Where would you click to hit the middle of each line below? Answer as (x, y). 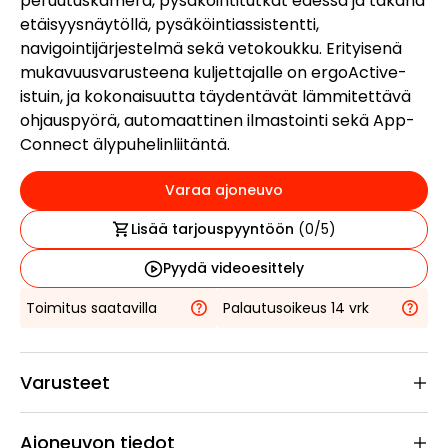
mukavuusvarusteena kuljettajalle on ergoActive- (213, 72)
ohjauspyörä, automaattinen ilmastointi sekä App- (217, 120)
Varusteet (65, 382)
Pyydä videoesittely (233, 268)
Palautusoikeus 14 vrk (295, 307)
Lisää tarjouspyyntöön (214, 229)
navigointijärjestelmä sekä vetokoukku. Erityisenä (211, 48)
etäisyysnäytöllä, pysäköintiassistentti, (169, 24)
